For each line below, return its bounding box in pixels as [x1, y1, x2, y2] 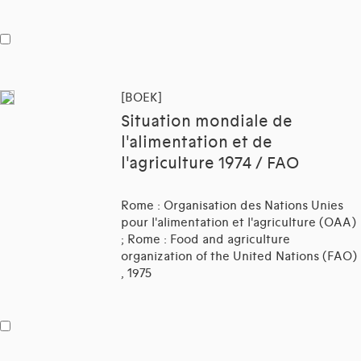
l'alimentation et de [121, 133, 272, 153]
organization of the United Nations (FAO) [121, 249, 357, 264]
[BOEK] [121, 90, 162, 106]
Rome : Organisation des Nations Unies [121, 198, 343, 214]
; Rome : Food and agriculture [121, 232, 290, 247]
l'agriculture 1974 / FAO [121, 154, 299, 174]
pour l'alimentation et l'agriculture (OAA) [121, 215, 356, 230]
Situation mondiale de [121, 112, 293, 132]
